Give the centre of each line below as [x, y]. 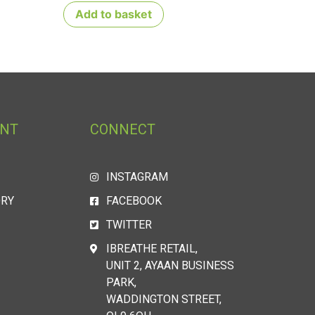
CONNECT [123, 130]
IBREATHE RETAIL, [152, 249]
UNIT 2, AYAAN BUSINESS [170, 266]
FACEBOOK [134, 201]
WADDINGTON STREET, [163, 300]
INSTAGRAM [137, 177]
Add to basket [114, 14]
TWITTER [129, 225]
